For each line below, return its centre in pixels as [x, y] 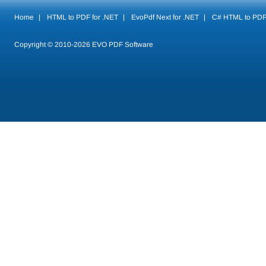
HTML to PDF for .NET [82, 17]
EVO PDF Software [121, 45]
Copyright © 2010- [44, 45]
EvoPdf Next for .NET [165, 17]
